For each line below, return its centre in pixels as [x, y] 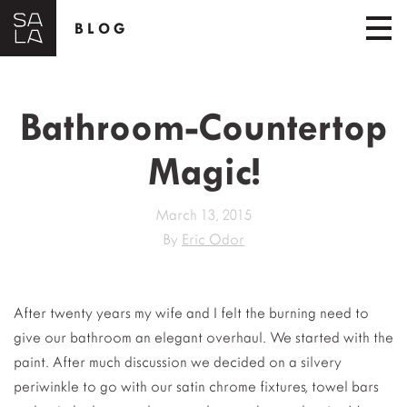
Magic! [203, 172]
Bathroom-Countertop [203, 127]
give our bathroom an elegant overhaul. [140, 338]
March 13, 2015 [203, 215]
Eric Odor [213, 239]
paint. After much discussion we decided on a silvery [178, 362]
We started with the [330, 338]
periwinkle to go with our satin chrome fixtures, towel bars [196, 387]
